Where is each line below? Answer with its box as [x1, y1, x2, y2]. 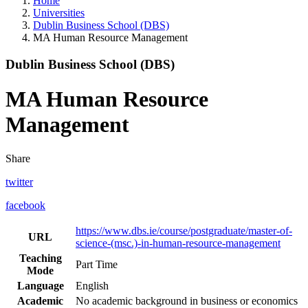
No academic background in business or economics [76, 294, 298, 307]
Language [16, 279, 64, 291]
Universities [33, 7, 85, 19]
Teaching [19, 252, 62, 264]
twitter [5, 175, 33, 188]
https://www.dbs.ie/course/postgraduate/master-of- [76, 224, 292, 236]
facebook [5, 199, 45, 211]
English [76, 279, 109, 291]
